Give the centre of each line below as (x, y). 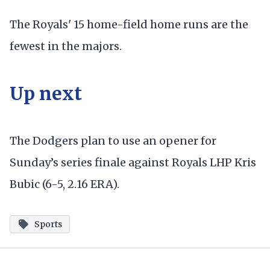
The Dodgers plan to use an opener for (113, 140)
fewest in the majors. (66, 46)
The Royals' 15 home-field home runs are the (129, 25)
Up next (46, 93)
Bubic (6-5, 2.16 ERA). (64, 184)
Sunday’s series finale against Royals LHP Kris (133, 162)
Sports (48, 224)
